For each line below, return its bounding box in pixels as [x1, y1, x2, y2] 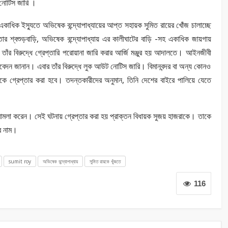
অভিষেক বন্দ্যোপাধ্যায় [43, 157, 78, 165]
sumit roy [9, 157, 31, 165]
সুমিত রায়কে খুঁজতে [90, 157, 121, 165]
